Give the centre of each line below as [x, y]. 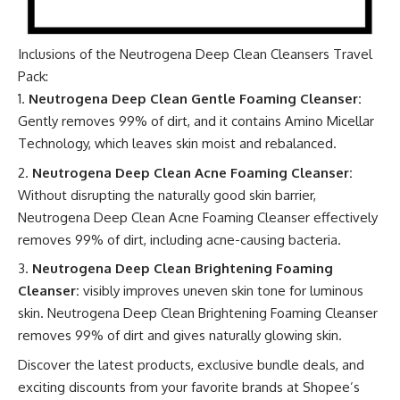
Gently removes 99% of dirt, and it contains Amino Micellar [196, 121]
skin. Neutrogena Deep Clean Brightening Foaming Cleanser [198, 313]
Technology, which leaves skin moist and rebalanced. [177, 144]
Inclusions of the [69, 54]
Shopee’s [331, 387]
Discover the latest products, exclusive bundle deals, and [191, 364]
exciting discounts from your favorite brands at [160, 387]
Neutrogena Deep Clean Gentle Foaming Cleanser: [195, 99]
